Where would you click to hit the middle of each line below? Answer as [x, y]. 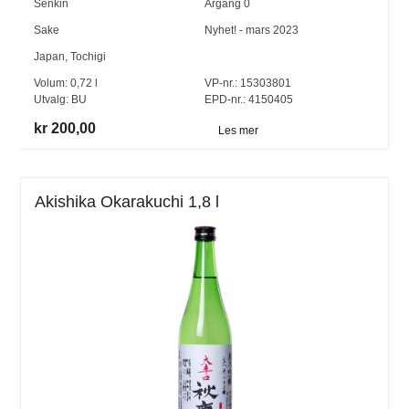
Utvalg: [53, 99]
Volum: [52, 83]
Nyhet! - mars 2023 [251, 30]
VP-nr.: [220, 83]
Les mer [238, 131]
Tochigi [89, 56]
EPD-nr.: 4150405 [248, 99]
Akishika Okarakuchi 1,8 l [127, 201]
